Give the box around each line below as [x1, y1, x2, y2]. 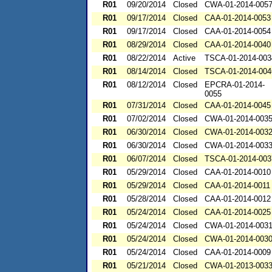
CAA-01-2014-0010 [205, 168, 271, 177]
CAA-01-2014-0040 [205, 40, 271, 50]
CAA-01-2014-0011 [205, 181, 270, 191]
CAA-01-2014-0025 [205, 208, 271, 217]
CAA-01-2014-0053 [205, 13, 271, 23]
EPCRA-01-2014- [205, 80, 265, 90]
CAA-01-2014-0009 [205, 248, 271, 257]
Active [173, 53, 195, 63]
